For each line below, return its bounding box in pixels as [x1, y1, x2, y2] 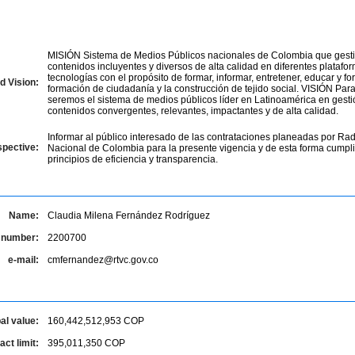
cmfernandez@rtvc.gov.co [48, 254, 158, 265]
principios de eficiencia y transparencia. [48, 153, 218, 165]
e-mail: [8, 254, 39, 265]
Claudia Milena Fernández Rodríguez [48, 210, 210, 221]
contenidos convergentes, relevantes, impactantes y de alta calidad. [48, 105, 338, 116]
